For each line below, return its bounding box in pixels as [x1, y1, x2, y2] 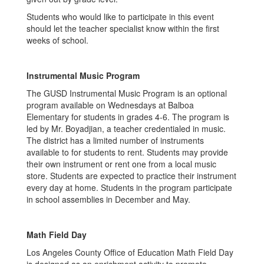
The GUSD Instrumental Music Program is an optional [27, 87, 227, 99]
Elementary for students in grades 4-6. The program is [27, 111, 229, 123]
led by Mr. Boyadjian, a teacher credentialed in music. [27, 123, 226, 134]
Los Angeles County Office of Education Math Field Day [27, 246, 233, 258]
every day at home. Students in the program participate [27, 181, 232, 193]
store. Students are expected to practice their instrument [27, 170, 236, 181]
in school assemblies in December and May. [27, 193, 190, 205]
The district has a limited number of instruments [27, 134, 204, 146]
